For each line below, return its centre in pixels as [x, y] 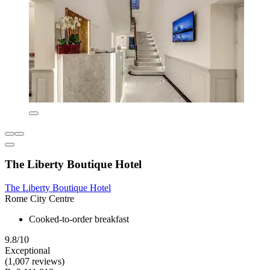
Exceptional [27, 251]
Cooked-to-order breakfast [79, 219]
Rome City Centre [39, 199]
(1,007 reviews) [35, 262]
